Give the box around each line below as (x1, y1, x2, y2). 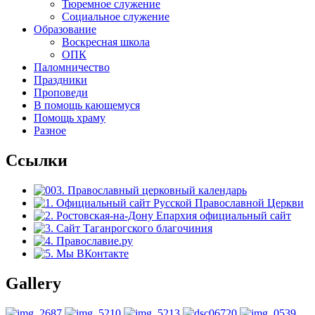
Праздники (34, 74, 87, 86)
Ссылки (6, 150, 67, 169)
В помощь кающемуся (34, 99, 140, 112)
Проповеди (34, 86, 88, 99)
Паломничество (34, 61, 110, 74)
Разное (34, 124, 66, 137)
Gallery (6, 274, 61, 292)
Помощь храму (34, 112, 105, 124)
